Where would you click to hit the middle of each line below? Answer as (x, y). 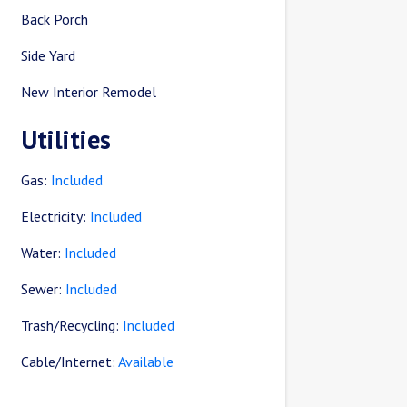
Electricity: (56, 217)
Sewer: (44, 289)
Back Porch (55, 20)
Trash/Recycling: (72, 326)
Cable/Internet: (70, 362)
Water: (43, 253)
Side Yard (49, 56)
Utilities (66, 140)
